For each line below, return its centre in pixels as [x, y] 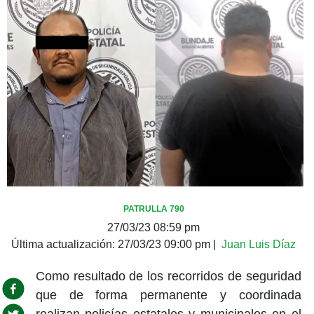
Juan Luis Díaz [259, 244]
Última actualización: [64, 244]
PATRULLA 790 [153, 209]
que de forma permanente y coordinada [168, 295]
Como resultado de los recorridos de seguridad [168, 276]
